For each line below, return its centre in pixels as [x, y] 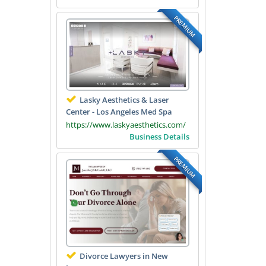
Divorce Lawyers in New [123, 256]
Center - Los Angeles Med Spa [119, 111]
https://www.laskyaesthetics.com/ [126, 124]
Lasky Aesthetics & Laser [124, 99]
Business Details [159, 136]
